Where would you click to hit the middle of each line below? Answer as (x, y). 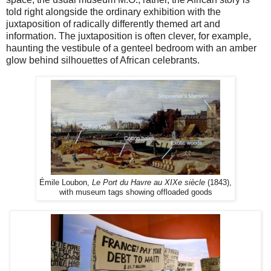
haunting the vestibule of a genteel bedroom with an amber (131, 48)
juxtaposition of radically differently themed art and (113, 24)
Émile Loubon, (66, 183)
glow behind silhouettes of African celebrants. (103, 60)
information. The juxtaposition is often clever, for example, (129, 36)
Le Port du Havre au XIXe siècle (150, 183)
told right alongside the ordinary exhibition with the (113, 12)
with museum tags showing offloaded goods (135, 192)
